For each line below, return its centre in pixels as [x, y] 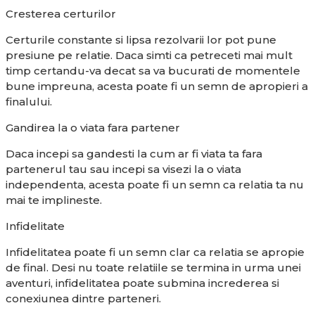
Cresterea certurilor [61, 13]
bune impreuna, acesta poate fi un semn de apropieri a [157, 86]
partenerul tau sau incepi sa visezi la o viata [123, 169]
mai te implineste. [54, 200]
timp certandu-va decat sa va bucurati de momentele [153, 70]
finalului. [29, 101]
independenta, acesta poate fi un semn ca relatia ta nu [155, 184]
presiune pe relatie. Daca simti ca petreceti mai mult [149, 55]
